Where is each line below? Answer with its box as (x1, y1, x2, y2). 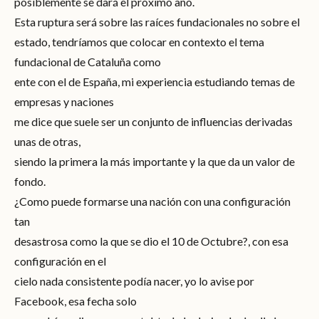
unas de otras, (14, 134, 80, 148)
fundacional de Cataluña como (14, 54, 161, 68)
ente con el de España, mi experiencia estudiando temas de (14, 74, 295, 88)
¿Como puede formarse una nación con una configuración (14, 194, 291, 208)
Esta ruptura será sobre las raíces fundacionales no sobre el (14, 14, 300, 28)
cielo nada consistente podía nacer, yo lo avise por (14, 273, 254, 288)
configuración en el (14, 253, 106, 268)
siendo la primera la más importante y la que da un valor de (14, 154, 295, 168)
